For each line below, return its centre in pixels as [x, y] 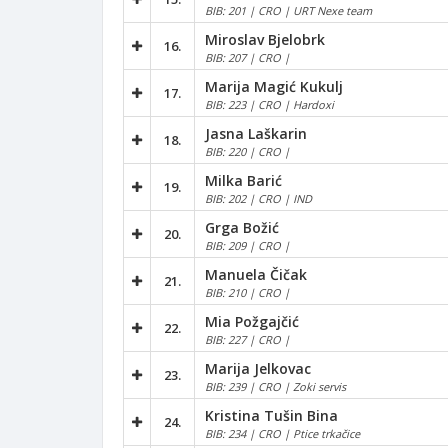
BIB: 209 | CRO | [247, 245]
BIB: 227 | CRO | [247, 339]
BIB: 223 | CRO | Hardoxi [269, 104]
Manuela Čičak [256, 274]
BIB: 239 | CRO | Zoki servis [275, 386]
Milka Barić [243, 180]
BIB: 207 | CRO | [247, 57]
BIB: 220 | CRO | [247, 151]
